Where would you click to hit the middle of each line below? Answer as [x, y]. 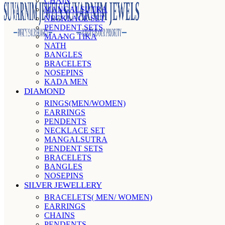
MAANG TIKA [71, 36]
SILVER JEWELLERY [63, 185]
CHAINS [60, 215]
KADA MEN [66, 82]
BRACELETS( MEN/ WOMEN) [98, 197]
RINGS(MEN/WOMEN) [85, 103]
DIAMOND [44, 91]
